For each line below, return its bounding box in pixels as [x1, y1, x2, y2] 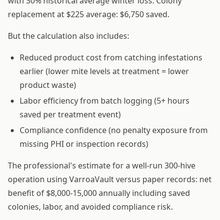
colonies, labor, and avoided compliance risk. [8, 201, 173, 212]
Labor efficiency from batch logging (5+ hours [20, 95, 190, 106]
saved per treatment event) [20, 109, 121, 120]
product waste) [20, 79, 76, 90]
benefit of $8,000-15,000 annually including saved [8, 187, 190, 198]
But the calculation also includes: [8, 30, 129, 41]
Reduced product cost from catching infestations [20, 52, 202, 63]
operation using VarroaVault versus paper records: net [8, 173, 212, 185]
